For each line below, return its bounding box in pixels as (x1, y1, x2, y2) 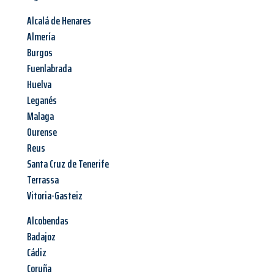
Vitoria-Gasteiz (27, 187, 83, 205)
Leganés (27, 92, 57, 109)
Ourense (27, 124, 57, 141)
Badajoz (27, 228, 56, 246)
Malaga (27, 108, 54, 125)
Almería (27, 28, 55, 46)
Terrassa (27, 171, 59, 189)
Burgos (27, 44, 53, 62)
